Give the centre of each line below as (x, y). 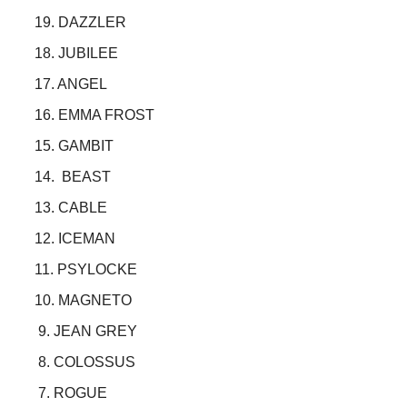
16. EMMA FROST (94, 115)
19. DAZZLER (80, 23)
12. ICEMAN (75, 239)
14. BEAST (73, 177)
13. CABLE (71, 208)
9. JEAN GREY (86, 332)
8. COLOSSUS (85, 362)
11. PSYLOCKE (86, 270)
